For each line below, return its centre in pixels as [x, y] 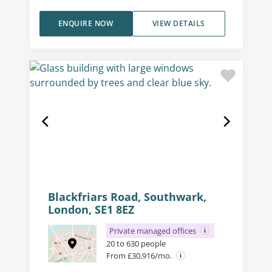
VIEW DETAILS [178, 23]
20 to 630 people [136, 244]
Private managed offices [153, 231]
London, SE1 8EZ [91, 209]
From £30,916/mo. [140, 256]
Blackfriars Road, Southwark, [127, 197]
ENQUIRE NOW [86, 23]
